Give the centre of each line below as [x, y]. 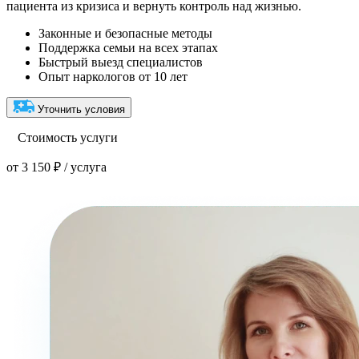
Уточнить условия [81, 110]
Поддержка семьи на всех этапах [128, 48]
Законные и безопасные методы [125, 34]
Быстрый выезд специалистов [121, 63]
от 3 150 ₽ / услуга [56, 167]
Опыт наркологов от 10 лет [113, 77]
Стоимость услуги [66, 138]
